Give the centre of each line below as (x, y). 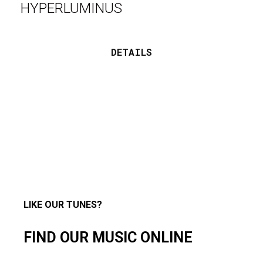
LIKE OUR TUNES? (63, 205)
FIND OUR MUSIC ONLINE (108, 237)
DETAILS (131, 52)
